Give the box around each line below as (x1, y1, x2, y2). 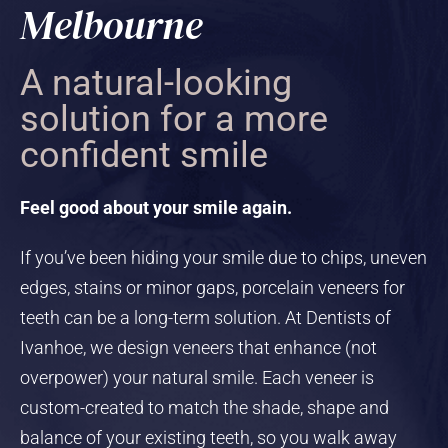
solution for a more (20, 97, 328, 140)
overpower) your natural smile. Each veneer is (20, 366, 374, 388)
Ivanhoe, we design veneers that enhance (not (20, 336, 377, 358)
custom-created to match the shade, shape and (20, 396, 389, 418)
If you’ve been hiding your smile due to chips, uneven (20, 246, 427, 268)
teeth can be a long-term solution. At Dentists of (20, 306, 391, 328)
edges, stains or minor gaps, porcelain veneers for (20, 276, 405, 298)
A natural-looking (20, 61, 292, 104)
